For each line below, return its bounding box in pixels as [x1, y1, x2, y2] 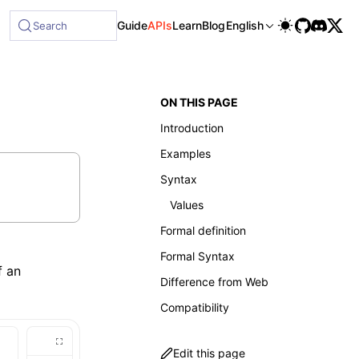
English [226, 18, 264, 32]
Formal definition [160, 224, 246, 237]
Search [33, 19, 68, 32]
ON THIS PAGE [160, 95, 238, 109]
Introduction [160, 121, 224, 135]
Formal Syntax [160, 249, 235, 263]
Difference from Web [160, 275, 268, 288]
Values [170, 198, 204, 212]
